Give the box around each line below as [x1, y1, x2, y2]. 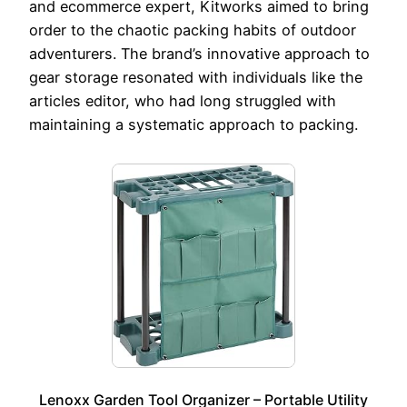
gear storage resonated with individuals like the [29, 67, 362, 86]
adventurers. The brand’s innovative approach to [29, 44, 370, 63]
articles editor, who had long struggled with [29, 91, 336, 110]
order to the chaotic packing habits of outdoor [29, 20, 356, 39]
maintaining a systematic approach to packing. [29, 114, 358, 134]
